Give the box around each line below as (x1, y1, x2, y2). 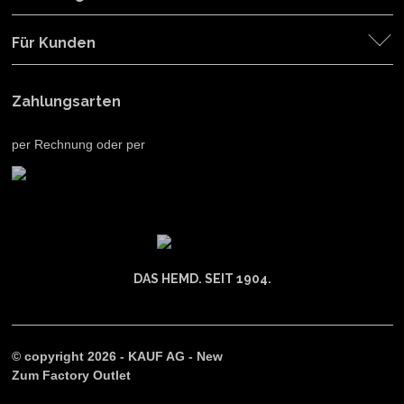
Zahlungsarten (11, 93, 121, 110)
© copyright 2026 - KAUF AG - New (11, 349, 223, 363)
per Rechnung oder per (11, 137, 145, 151)
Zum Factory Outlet (11, 368, 131, 382)
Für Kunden (11, 34, 96, 51)
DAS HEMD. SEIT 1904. (133, 271, 271, 286)
